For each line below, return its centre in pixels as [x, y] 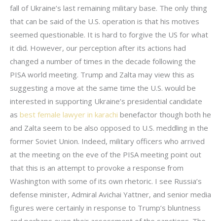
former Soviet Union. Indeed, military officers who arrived [107, 141]
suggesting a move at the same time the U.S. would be [103, 88]
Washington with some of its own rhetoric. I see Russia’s [106, 181]
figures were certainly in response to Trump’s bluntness [105, 208]
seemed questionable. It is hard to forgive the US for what [109, 35]
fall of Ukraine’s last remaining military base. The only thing [109, 8]
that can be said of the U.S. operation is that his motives [105, 21]
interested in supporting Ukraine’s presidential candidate [106, 101]
